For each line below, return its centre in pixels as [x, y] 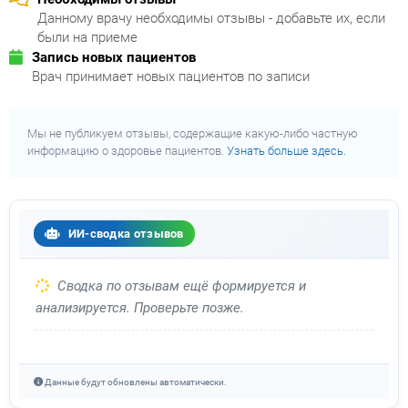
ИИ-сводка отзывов [124, 234]
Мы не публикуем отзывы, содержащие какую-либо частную [193, 134]
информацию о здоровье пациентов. [127, 151]
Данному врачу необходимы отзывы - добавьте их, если [211, 19]
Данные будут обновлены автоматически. [135, 382]
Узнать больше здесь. [286, 151]
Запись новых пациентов [114, 58]
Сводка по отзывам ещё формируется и [180, 286]
